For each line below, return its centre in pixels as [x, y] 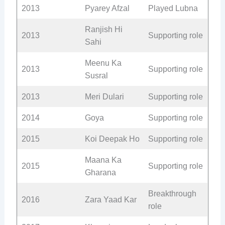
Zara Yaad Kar [110, 199]
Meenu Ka [103, 63]
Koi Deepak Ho [112, 139]
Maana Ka [103, 160]
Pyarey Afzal [107, 8]
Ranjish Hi [103, 29]
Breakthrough [172, 193]
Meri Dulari [104, 96]
